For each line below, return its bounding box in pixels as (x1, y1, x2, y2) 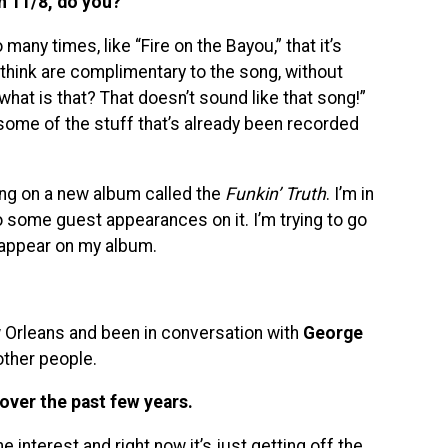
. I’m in (326, 183, 374, 204)
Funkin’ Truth (225, 183, 326, 204)
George (303, 322, 363, 343)
